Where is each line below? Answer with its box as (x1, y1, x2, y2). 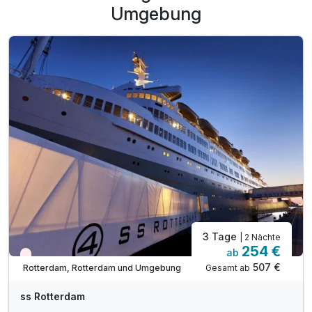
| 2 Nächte (240, 231, 281, 242)
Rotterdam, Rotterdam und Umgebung (23, 263, 181, 274)
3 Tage (203, 230, 240, 242)
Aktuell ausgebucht (29, 252, 107, 263)
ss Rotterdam (20, 290, 85, 302)
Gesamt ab (205, 262, 250, 273)
